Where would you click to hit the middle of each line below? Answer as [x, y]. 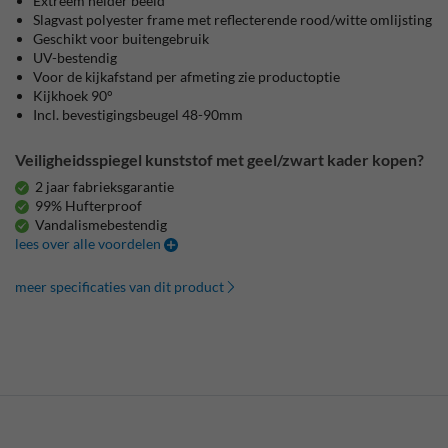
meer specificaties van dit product [120, 286]
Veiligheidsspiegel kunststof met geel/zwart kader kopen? [220, 159]
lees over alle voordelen [90, 243]
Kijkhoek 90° [73, 95]
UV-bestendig [75, 57]
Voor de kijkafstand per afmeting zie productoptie [187, 76]
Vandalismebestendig [101, 224]
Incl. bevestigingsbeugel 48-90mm [138, 114]
